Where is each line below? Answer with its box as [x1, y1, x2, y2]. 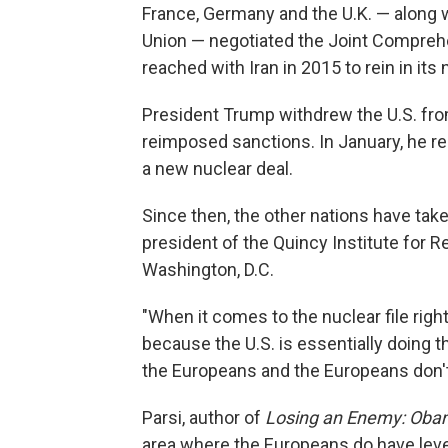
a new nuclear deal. [142, 158, 293, 179]
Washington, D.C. [142, 259, 274, 280]
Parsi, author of [142, 407, 265, 428]
